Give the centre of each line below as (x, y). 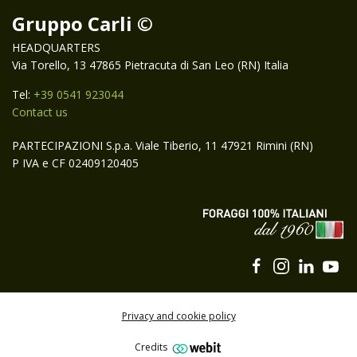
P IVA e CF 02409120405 (75, 163)
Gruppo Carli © (82, 24)
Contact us (40, 112)
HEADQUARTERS (56, 47)
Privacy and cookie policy (178, 316)
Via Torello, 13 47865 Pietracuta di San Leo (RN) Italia (150, 65)
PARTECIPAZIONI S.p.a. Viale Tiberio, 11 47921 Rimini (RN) (163, 145)
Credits (151, 347)
